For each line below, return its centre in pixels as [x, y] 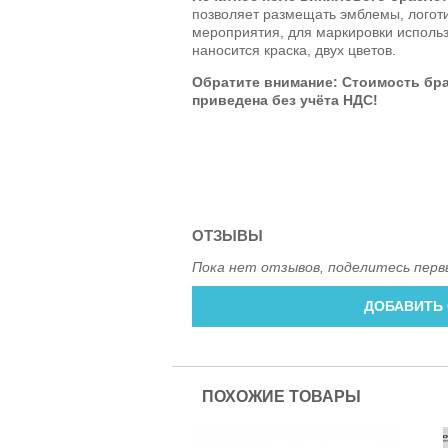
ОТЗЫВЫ [227, 235]
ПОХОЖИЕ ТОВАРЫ [281, 396]
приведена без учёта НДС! [285, 99]
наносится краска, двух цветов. [294, 49]
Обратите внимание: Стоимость [308, 81]
